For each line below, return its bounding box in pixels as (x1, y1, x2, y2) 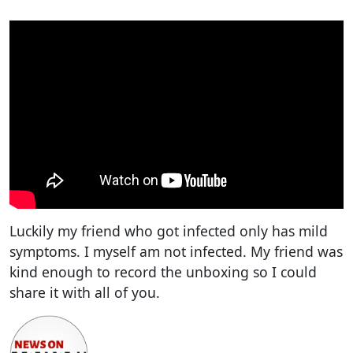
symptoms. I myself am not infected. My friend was (9, 241, 343, 261)
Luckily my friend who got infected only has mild (9, 221, 328, 240)
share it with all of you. (9, 282, 160, 302)
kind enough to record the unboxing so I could (9, 262, 317, 281)
